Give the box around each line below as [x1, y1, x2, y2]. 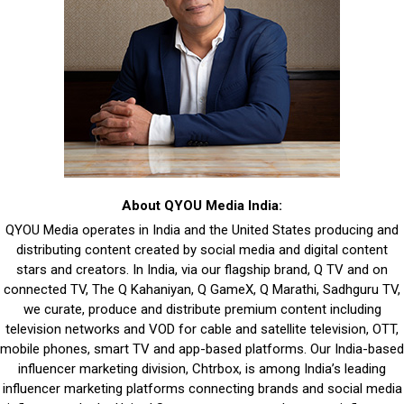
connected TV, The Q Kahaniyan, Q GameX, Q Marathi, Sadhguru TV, [4, 280, 400, 298]
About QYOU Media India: [122, 197, 282, 214]
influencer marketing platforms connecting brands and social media [2, 380, 402, 397]
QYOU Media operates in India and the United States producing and [5, 221, 399, 238]
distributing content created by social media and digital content [16, 241, 388, 258]
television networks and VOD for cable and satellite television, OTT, [5, 320, 399, 337]
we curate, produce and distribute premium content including [23, 300, 381, 317]
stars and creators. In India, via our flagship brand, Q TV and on [16, 261, 388, 278]
